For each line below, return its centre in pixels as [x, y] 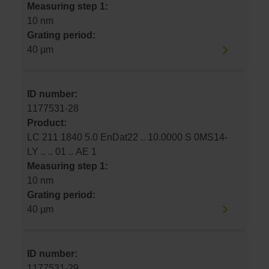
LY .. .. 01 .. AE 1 [76, 152]
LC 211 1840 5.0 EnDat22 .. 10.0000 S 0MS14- [44, 137]
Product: [47, 123]
